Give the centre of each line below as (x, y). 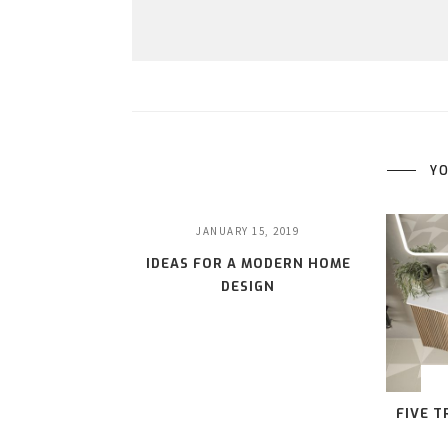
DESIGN (248, 286)
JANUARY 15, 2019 (248, 230)
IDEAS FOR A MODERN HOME (248, 263)
